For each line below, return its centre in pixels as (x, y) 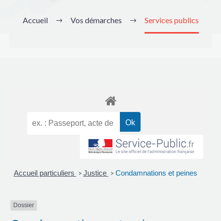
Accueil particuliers (45, 173)
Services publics (171, 20)
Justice (96, 173)
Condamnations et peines (156, 173)
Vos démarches (96, 20)
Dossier (24, 205)
